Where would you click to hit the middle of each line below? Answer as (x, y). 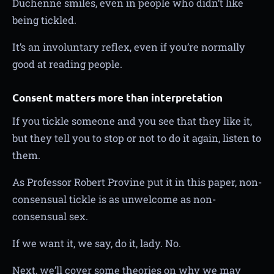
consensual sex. (50, 216)
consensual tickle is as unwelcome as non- (114, 199)
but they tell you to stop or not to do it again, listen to (137, 138)
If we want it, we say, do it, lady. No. (97, 243)
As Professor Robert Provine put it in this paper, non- (137, 182)
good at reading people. (67, 64)
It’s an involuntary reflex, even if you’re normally (129, 46)
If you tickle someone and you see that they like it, (132, 120)
